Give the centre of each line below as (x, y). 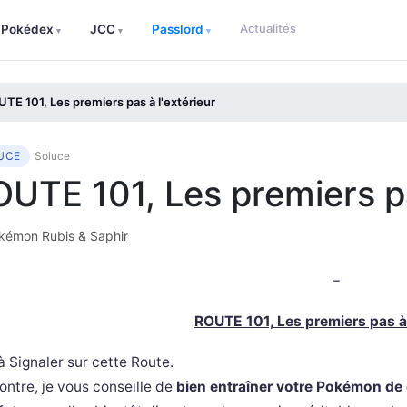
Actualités (268, 28)
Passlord (179, 29)
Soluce (52, 156)
